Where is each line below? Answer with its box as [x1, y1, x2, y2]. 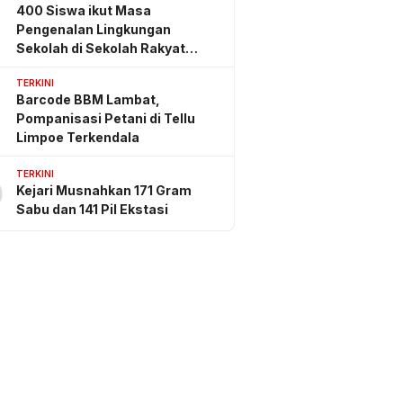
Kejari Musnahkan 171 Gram [16, 183, 192, 199]
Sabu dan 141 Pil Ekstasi [16, 201, 168, 218]
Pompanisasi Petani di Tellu [16, 110, 195, 126]
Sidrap [16, 58, 58, 75]
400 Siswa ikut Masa [16, 2, 151, 18]
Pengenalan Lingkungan [16, 21, 171, 37]
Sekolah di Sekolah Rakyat [16, 40, 185, 56]
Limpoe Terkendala [16, 129, 139, 145]
